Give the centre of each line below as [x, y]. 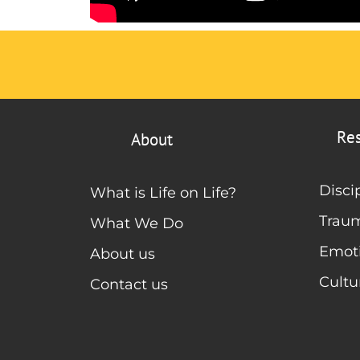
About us [123, 254]
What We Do [137, 223]
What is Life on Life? [163, 192]
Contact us [129, 284]
